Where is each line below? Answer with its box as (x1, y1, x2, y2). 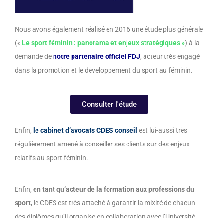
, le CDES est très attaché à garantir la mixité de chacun (31, 199, 195, 207)
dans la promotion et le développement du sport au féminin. (15, 66, 193, 74)
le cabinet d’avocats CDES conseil (33, 127, 137, 135)
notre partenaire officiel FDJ (53, 53, 140, 61)
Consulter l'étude (81, 100, 137, 109)
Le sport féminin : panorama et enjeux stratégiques (22, 39, 180, 47)
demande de (15, 53, 53, 61)
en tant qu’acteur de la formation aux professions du (33, 185, 194, 194)
